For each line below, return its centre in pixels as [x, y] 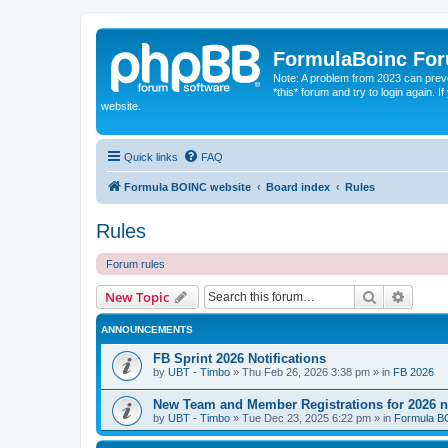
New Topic [137, 296]
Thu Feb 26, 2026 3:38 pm [306, 371]
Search [398, 295]
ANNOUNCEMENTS [147, 329]
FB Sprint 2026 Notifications [239, 358]
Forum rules [135, 263]
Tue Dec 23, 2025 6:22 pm [306, 418]
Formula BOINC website [187, 186]
